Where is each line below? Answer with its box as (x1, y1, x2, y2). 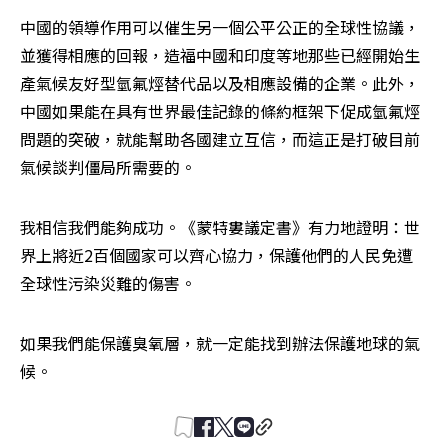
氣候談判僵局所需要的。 (20, 155, 196, 180)
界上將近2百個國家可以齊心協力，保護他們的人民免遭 (20, 243, 413, 268)
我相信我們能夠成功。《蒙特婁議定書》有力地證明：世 (20, 215, 420, 240)
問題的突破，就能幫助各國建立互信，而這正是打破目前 (20, 127, 420, 152)
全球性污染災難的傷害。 (20, 271, 196, 296)
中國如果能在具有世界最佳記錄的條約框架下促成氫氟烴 (20, 99, 420, 124)
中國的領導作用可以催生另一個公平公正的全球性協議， (20, 15, 420, 40)
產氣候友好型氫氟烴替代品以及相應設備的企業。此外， (20, 71, 420, 96)
